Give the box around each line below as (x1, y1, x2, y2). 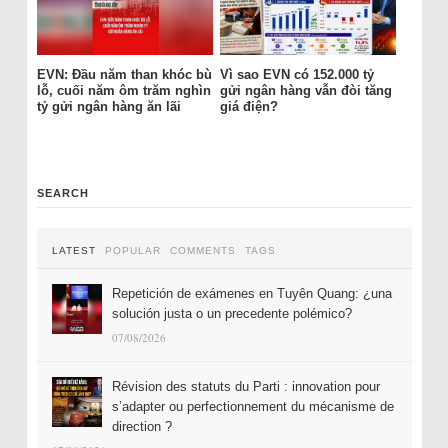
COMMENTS (169, 244, 236, 256)
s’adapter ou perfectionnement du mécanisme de (111, 398, 394, 414)
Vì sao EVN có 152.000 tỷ (219, 67, 374, 83)
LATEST (51, 244, 96, 256)
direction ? (111, 418, 172, 434)
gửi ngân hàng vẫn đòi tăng (219, 83, 392, 99)
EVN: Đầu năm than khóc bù (36, 67, 212, 83)
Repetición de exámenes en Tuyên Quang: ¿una (111, 285, 392, 301)
